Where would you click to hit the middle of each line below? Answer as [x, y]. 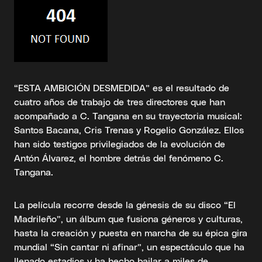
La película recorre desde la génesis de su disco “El [125, 204]
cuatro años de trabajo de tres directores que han [120, 101]
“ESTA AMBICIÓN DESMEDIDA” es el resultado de [122, 87]
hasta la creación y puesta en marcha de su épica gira [131, 232]
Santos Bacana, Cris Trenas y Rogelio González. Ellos [129, 130]
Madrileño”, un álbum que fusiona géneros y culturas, [128, 218]
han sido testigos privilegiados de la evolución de [120, 144]
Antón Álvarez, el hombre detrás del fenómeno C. [119, 158]
